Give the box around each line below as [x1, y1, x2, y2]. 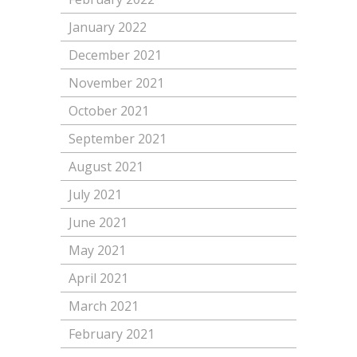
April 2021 [68, 269, 128, 288]
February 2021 [68, 325, 155, 343]
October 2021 [68, 102, 149, 120]
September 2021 [68, 130, 167, 148]
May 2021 [68, 241, 126, 260]
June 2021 [68, 214, 127, 232]
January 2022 [68, 18, 147, 37]
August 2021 [68, 158, 143, 176]
